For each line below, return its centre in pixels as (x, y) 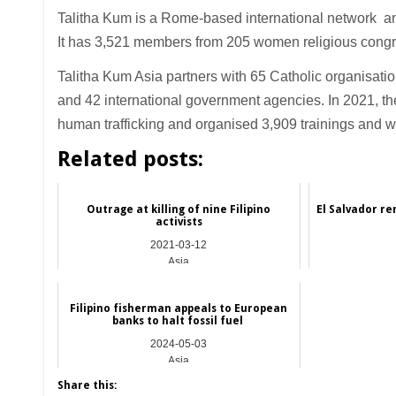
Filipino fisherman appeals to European (179, 308)
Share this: (87, 385)
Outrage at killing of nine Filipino (179, 209)
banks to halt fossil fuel (179, 320)
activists (179, 221)
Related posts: (130, 160)
